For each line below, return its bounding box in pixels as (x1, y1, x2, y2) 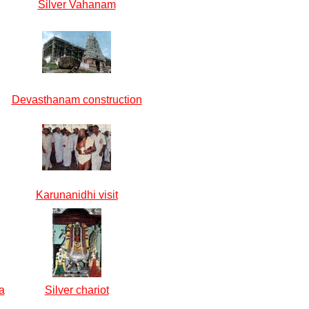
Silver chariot (44, 284, 109, 296)
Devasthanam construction (11, 94, 142, 106)
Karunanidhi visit (35, 189, 118, 201)
